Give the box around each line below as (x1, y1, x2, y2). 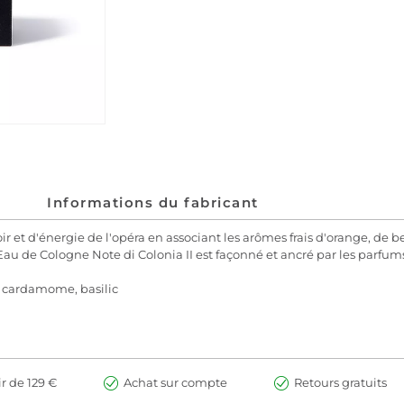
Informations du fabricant (47, 194, 259, 212)
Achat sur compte (124, 375, 227, 390)
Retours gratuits (294, 375, 387, 390)
